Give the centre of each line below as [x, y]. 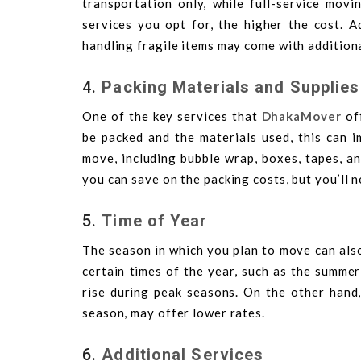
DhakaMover [301, 116]
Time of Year [155, 220]
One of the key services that [172, 116]
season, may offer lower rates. [174, 312]
